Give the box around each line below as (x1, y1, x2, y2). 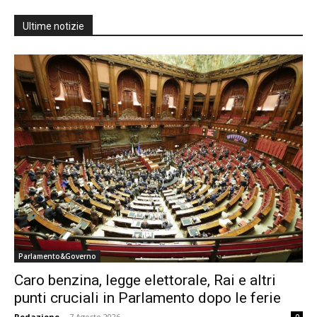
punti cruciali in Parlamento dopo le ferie (14, 289, 281, 306)
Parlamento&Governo (18, 251, 96, 261)
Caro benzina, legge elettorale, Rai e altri (14, 272, 276, 289)
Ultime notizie (23, 21, 84, 33)
